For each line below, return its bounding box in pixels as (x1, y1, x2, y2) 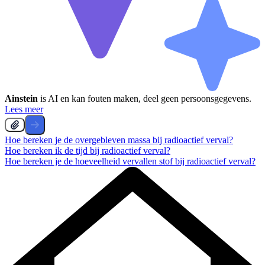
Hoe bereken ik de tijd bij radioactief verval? (5, 146, 170, 156)
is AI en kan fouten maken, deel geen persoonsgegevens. (38, 93, 251, 104)
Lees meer (5, 104, 43, 115)
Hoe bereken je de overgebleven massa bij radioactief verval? (5, 135, 233, 146)
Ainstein (5, 93, 38, 104)
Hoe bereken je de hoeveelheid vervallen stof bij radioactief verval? (5, 156, 256, 167)
